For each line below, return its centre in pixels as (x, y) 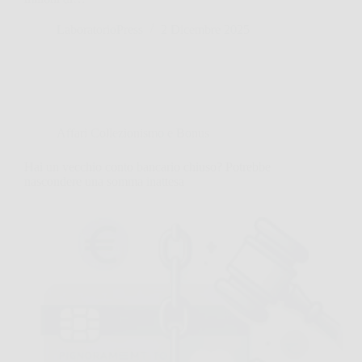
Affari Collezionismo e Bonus (133, 133)
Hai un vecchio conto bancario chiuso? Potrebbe (147, 167)
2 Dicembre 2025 (205, 30)
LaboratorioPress (100, 30)
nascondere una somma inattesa (104, 182)
